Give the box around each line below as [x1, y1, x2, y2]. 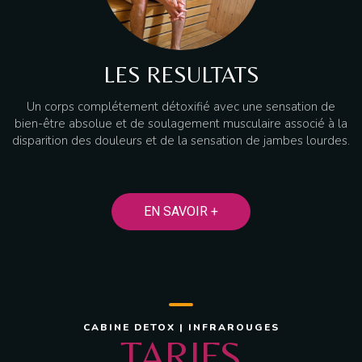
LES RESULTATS [103, 61, 259, 87]
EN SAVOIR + [144, 204, 218, 219]
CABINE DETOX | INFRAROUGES [82, 321, 280, 334]
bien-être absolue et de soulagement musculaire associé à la [15, 116, 347, 132]
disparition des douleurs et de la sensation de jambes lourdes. [12, 133, 350, 149]
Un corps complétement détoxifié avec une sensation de [27, 99, 335, 115]
